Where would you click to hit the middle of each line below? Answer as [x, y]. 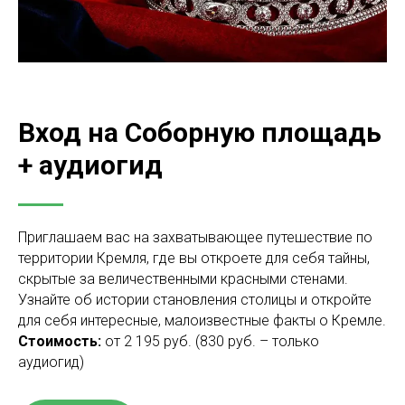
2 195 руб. [158, 341]
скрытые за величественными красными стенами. [183, 279]
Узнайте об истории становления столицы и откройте [195, 300]
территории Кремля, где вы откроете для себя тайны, [194, 258]
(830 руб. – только [257, 341]
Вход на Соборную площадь [200, 132]
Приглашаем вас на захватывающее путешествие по [195, 237]
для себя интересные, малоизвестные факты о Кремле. [202, 320]
